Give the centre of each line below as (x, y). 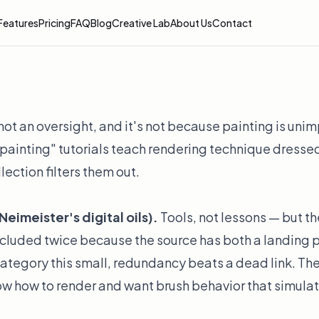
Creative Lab (141, 23)
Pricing (54, 23)
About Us (191, 23)
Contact (232, 23)
